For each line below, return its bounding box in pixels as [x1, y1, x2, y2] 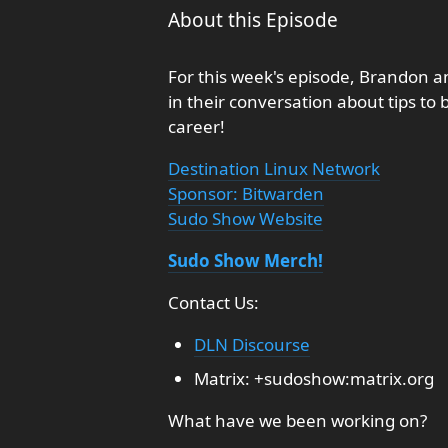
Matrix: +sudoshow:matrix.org [193, 366, 434, 390]
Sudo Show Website [168, 207, 323, 230]
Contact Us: [168, 291, 259, 314]
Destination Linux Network [168, 157, 380, 180]
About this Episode [168, 7, 338, 33]
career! [168, 115, 225, 138]
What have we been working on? [168, 408, 427, 432]
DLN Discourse [193, 333, 310, 356]
